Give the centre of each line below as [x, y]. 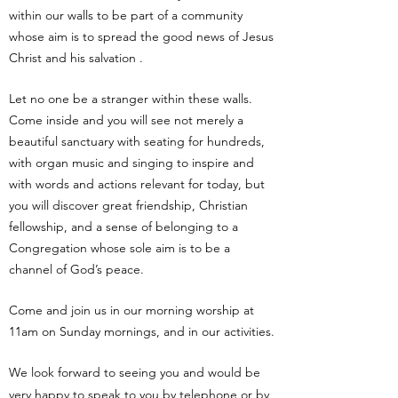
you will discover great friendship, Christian [128, 205]
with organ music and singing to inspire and [131, 163]
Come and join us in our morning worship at [131, 310]
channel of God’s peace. [76, 269]
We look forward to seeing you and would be [135, 372]
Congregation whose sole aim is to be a [119, 248]
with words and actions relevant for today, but [137, 184]
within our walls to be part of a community [126, 15]
